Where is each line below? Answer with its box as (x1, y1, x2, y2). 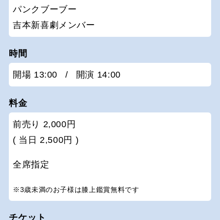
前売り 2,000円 (13, 119, 76, 130)
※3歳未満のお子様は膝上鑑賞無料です (13, 186, 139, 194)
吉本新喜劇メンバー (13, 20, 95, 30)
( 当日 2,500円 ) (13, 135, 79, 145)
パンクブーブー (13, 4, 77, 15)
